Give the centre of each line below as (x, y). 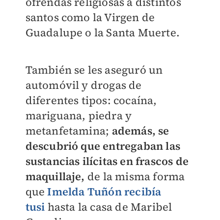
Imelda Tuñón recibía (104, 192)
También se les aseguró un (94, 70)
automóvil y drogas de (83, 85)
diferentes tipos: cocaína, (91, 100)
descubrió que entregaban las (103, 146)
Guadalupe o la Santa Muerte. (103, 33)
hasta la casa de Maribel (110, 207)
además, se (140, 131)
